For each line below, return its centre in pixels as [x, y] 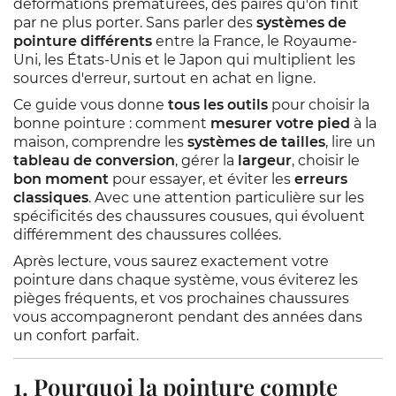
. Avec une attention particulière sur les [226, 198]
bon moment [61, 179]
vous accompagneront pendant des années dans [188, 317]
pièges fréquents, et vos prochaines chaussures [181, 298]
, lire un [350, 142]
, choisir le [326, 160]
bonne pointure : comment [112, 123]
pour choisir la [319, 105]
